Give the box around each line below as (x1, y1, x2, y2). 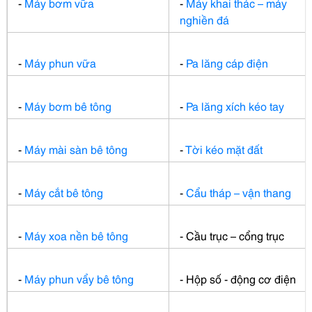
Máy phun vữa (24, 54, 97, 70)
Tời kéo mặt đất (185, 140, 263, 157)
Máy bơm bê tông (24, 97, 112, 114)
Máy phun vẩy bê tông (24, 270, 134, 286)
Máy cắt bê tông (24, 183, 104, 200)
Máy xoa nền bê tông (24, 226, 129, 243)
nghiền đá (180, 10, 230, 27)
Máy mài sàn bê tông (24, 140, 128, 157)
